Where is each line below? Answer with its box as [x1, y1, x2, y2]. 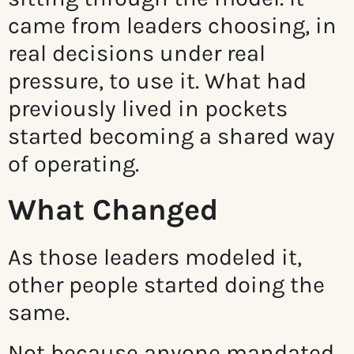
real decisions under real [8, 40, 265, 67]
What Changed [8, 192, 218, 228]
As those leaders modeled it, [8, 243, 302, 271]
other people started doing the [8, 271, 325, 299]
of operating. [8, 150, 139, 178]
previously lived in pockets [8, 95, 288, 122]
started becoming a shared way [8, 122, 335, 150]
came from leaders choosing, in [8, 12, 337, 40]
